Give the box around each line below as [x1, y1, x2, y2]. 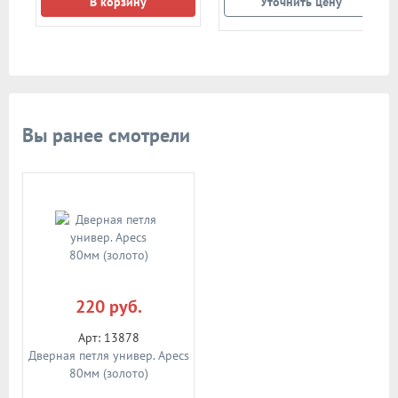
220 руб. [75, 295, 142, 318]
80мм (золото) [68, 365, 148, 381]
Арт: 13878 [77, 330, 139, 346]
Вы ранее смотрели [22, 123, 190, 147]
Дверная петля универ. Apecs [28, 347, 189, 363]
